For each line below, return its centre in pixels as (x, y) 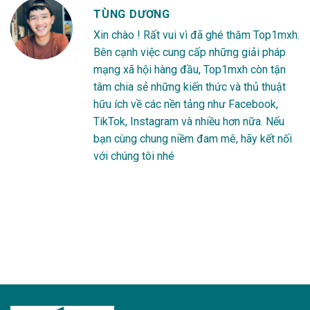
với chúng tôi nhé (134, 156)
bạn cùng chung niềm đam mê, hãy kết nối (193, 138)
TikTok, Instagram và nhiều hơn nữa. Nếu (189, 121)
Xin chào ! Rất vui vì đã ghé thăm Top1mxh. (197, 35)
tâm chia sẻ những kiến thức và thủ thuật (190, 86)
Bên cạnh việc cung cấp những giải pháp (190, 52)
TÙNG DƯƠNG (132, 14)
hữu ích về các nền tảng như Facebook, (186, 104)
